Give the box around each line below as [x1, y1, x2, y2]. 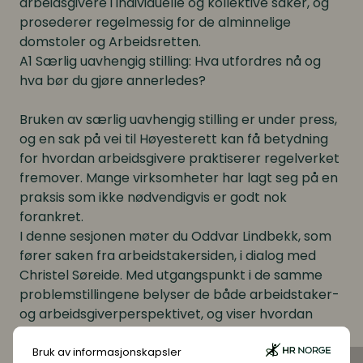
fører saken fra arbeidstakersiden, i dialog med [19, 246, 316, 265]
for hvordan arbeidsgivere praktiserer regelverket [19, 149, 340, 168]
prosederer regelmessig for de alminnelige [19, 13, 291, 32]
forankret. [19, 207, 83, 226]
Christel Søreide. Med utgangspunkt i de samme [19, 266, 322, 284]
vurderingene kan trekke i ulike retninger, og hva [19, 324, 326, 343]
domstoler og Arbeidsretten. [19, 32, 201, 51]
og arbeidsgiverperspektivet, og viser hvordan [19, 305, 313, 323]
